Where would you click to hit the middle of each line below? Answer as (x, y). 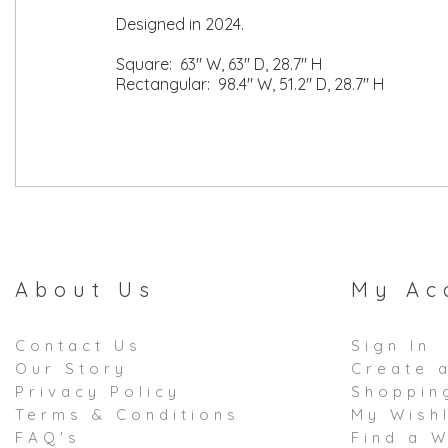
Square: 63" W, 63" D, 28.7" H (219, 64)
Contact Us (78, 345)
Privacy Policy (98, 391)
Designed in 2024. (180, 24)
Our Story (71, 368)
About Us (85, 289)
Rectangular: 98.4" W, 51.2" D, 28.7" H (250, 84)
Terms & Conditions (127, 414)
